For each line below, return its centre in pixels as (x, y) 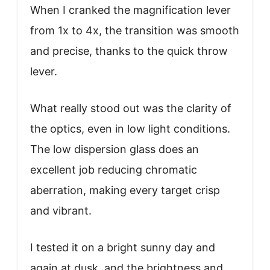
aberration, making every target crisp (125, 190)
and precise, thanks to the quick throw (129, 51)
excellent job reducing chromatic (114, 169)
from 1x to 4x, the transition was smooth (135, 30)
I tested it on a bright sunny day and (123, 247)
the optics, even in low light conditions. (130, 128)
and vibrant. (61, 210)
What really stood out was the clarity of (131, 108)
